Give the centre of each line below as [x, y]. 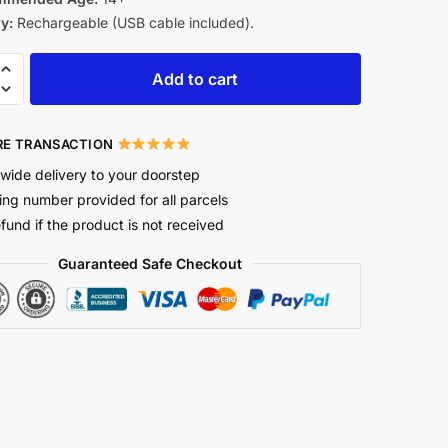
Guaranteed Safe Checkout [150, 263]
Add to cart [195, 78]
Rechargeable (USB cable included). [133, 22]
